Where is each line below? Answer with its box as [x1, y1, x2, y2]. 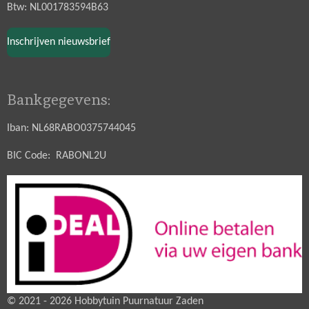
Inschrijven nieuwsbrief [7, 36, 110, 48]
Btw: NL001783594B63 [7, 2, 108, 14]
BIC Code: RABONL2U [7, 150, 106, 162]
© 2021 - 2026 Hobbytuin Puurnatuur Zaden [7, 296, 203, 308]
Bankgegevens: [7, 90, 110, 109]
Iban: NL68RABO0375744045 [7, 122, 136, 134]
